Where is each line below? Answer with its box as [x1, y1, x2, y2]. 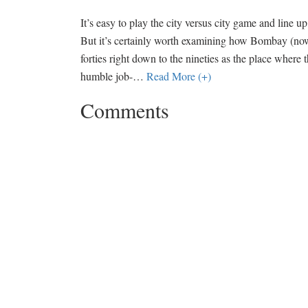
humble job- [80, 69, 133, 84]
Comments [80, 96, 169, 124]
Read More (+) [146, 69, 211, 84]
